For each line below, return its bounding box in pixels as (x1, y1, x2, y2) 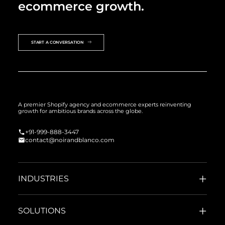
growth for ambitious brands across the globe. (18, 107, 143, 115)
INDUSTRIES (18, 174, 69, 183)
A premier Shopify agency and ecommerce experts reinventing (18, 101, 191, 108)
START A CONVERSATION (31, 40, 84, 45)
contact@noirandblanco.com (25, 136, 115, 144)
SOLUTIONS (18, 206, 66, 215)
